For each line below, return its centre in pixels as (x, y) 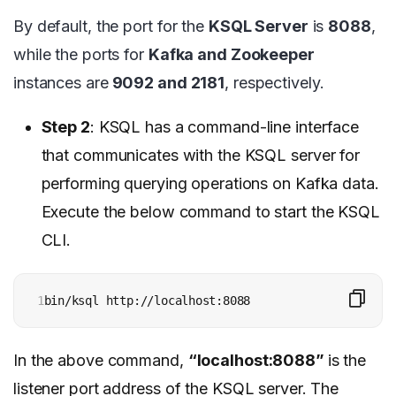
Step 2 (65, 126)
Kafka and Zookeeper (231, 54)
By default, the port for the (111, 26)
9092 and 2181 (167, 82)
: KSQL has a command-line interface (225, 126)
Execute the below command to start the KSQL (210, 211)
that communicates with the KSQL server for (200, 155)
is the (347, 360)
